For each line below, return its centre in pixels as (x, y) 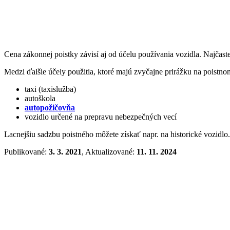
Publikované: (26, 151)
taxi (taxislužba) (50, 89)
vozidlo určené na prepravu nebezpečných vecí (101, 117)
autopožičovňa (50, 107)
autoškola (40, 98)
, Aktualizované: (109, 151)
